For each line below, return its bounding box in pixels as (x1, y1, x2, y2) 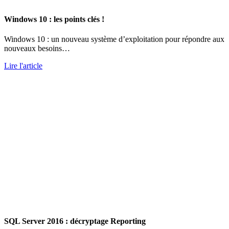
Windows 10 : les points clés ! (4, 15, 104, 24)
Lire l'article (4, 61, 42, 71)
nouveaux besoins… (4, 44, 70, 53)
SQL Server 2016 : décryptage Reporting (4, 216, 146, 225)
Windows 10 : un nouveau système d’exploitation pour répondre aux (4, 35, 224, 44)
